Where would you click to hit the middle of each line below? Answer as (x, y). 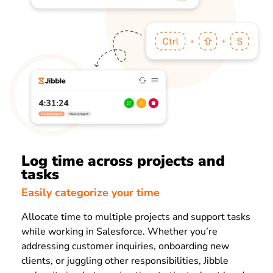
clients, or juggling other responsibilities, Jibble (125, 261)
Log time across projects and (123, 161)
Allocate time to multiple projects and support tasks (136, 217)
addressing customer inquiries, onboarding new (125, 246)
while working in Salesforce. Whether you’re (119, 232)
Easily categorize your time (90, 193)
